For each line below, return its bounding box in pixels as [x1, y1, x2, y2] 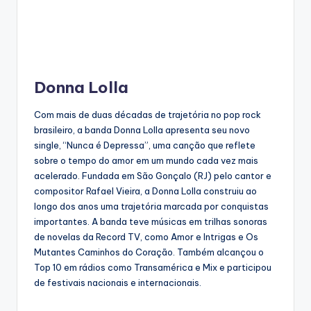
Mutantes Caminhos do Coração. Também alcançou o [34, 246, 264, 258]
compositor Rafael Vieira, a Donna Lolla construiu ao [34, 185, 257, 196]
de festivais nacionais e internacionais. [34, 276, 201, 288]
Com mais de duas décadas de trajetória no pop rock [34, 108, 261, 120]
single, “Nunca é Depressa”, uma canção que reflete [34, 139, 255, 151]
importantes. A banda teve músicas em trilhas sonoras [34, 215, 267, 227]
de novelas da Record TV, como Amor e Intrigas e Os [34, 230, 258, 242]
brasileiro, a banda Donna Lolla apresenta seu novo [34, 124, 250, 135]
